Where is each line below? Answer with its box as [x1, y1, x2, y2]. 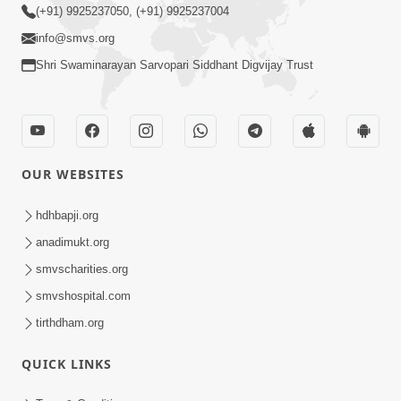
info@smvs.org [36, 31, 115, 46]
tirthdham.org [36, 315, 104, 329]
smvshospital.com [36, 288, 131, 303]
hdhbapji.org [36, 208, 98, 222]
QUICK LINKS [21, 354, 112, 372]
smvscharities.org [36, 261, 128, 276]
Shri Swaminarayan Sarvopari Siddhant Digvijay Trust [36, 58, 313, 73]
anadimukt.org [36, 235, 109, 249]
